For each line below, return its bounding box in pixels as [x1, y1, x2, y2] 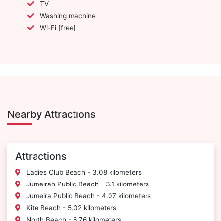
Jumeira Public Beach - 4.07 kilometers [24, 192, 151, 200]
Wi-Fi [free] [40, 23, 76, 32]
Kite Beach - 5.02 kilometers [24, 204, 116, 212]
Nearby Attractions [7, 108, 96, 120]
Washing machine [40, 11, 96, 20]
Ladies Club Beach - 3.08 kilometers [24, 168, 142, 177]
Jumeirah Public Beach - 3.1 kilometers [24, 180, 149, 188]
